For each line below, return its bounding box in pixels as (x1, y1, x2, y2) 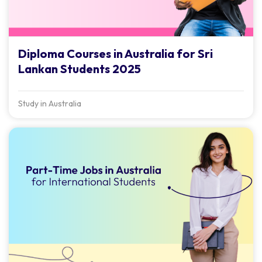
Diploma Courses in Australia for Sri (18, 46, 213, 61)
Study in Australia (18, 98, 81, 109)
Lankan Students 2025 (18, 61, 141, 76)
